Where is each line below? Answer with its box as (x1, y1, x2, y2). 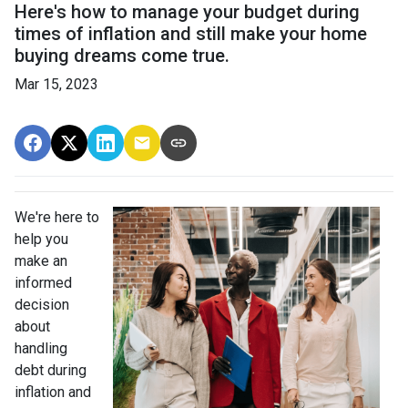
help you (15, 229, 68, 248)
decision (15, 295, 69, 313)
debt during (15, 361, 87, 379)
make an (15, 251, 67, 270)
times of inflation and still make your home (15, 22, 367, 45)
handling (15, 339, 67, 357)
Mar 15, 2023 (15, 75, 98, 93)
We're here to (15, 208, 99, 226)
